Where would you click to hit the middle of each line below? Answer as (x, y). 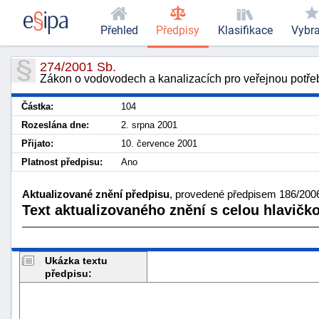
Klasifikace (245, 31)
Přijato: (37, 143)
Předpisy (178, 31)
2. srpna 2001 (149, 125)
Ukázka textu (76, 260)
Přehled (119, 31)
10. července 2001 (159, 143)
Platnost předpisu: (62, 162)
